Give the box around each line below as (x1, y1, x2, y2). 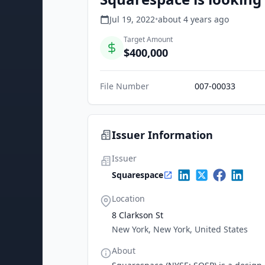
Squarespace (112, 169, 163, 180)
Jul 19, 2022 (109, 14, 155, 25)
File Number (100, 80, 149, 92)
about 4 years (158, 14, 212, 25)
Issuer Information (112, 128, 213, 142)
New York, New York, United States (112, 224, 248, 235)
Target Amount (124, 34, 173, 44)
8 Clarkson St (112, 209, 163, 221)
